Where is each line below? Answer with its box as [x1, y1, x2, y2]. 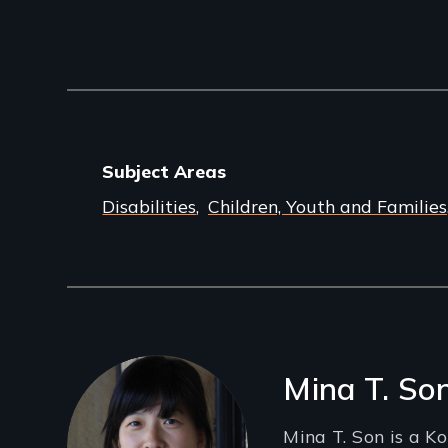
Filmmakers [67, 352, 283, 402]
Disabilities [102, 194, 197, 217]
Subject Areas [102, 160, 227, 183]
